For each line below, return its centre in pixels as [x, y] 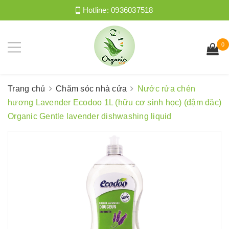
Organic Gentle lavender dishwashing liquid [90, 116]
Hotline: [96, 10]
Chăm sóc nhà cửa [91, 89]
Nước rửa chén [166, 89]
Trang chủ [27, 89]
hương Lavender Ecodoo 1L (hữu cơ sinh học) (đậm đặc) [114, 102]
